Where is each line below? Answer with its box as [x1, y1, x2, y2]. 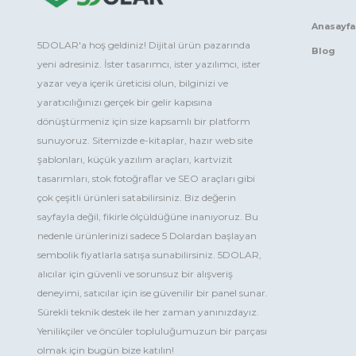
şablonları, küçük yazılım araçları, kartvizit [37, 153, 233, 166]
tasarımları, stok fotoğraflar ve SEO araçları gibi [37, 172, 255, 185]
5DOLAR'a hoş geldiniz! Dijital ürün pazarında [37, 39, 250, 52]
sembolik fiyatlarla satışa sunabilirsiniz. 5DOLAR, [37, 249, 261, 261]
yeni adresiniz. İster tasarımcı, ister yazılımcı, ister [37, 58, 261, 71]
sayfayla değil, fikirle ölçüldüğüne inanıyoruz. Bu [37, 211, 258, 223]
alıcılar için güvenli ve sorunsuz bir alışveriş [37, 268, 233, 281]
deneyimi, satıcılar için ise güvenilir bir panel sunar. [37, 287, 268, 300]
